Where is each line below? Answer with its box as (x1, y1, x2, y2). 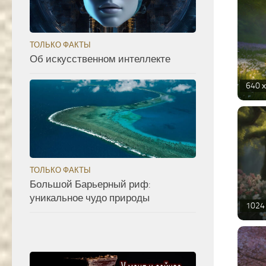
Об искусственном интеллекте (30, 53, 170, 65)
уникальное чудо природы (30, 192, 150, 204)
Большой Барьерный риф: (30, 178, 151, 191)
